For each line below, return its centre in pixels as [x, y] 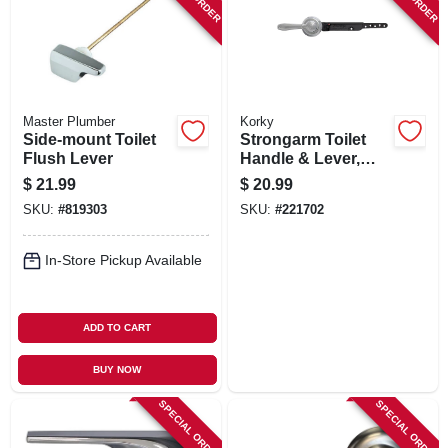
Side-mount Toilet [89, 139]
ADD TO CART [117, 327]
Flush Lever [67, 158]
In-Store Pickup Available [123, 260]
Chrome [270, 177]
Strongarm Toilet [302, 139]
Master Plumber [68, 121]
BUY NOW [117, 369]
